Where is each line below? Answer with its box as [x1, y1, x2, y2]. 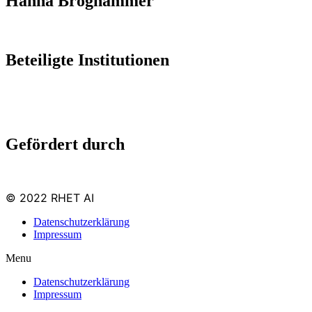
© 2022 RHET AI [6, 191, 94, 205]
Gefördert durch [6, 134, 125, 153]
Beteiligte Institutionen [6, 50, 169, 69]
